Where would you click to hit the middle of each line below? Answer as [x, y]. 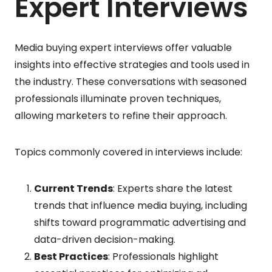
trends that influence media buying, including [141, 205]
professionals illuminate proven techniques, [118, 98]
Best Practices [71, 256]
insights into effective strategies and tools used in [132, 64]
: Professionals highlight [163, 256]
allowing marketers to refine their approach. [121, 115]
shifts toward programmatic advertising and [140, 222]
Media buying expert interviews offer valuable [123, 47]
